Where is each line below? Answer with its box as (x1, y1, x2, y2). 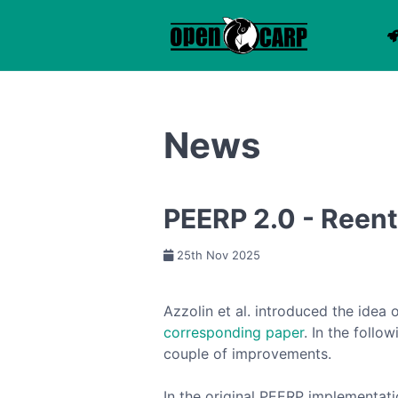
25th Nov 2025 (173, 248, 260, 262)
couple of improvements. (163, 345, 331, 362)
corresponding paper (163, 323, 304, 341)
